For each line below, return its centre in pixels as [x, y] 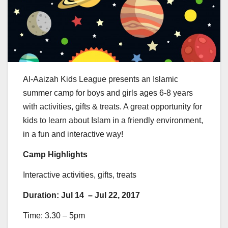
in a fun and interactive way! [73, 134]
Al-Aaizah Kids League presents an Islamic [101, 79]
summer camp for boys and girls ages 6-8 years [108, 93]
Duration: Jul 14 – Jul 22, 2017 [81, 195]
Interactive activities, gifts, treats [80, 175]
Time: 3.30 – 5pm [54, 215]
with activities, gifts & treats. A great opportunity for [112, 107]
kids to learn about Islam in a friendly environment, [113, 121]
